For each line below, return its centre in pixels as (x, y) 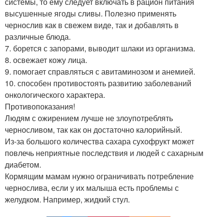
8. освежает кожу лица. (46, 60)
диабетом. (23, 165)
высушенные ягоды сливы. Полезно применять (91, 14)
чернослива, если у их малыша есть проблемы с (92, 188)
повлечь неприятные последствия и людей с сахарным (104, 153)
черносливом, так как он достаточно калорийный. (93, 130)
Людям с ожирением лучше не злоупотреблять (89, 118)
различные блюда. (38, 37)
